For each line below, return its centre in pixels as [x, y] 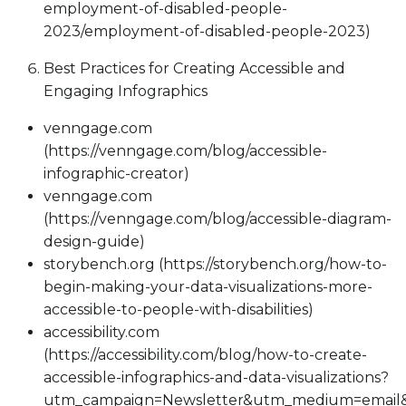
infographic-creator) [116, 174]
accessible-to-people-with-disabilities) [179, 310]
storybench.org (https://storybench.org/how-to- [215, 265]
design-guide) [94, 242]
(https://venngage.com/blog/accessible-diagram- [217, 219]
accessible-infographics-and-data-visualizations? [216, 378]
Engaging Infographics [126, 92]
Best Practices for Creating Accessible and [194, 69]
